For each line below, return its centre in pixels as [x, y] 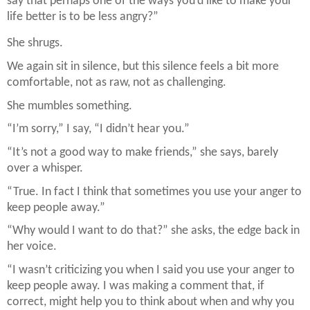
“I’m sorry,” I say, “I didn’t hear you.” [98, 129]
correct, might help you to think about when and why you [151, 302]
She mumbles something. [70, 106]
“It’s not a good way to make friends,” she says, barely [143, 153]
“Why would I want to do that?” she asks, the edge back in [153, 231]
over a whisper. [45, 169]
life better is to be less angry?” [83, 17]
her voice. [32, 247]
